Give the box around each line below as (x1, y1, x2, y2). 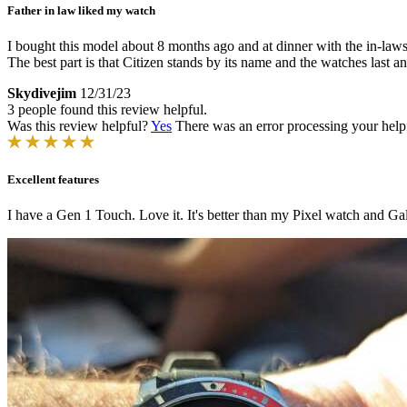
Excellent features (7, 172, 99, 186)
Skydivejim (7, 84, 76, 101)
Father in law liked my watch (7, 3, 155, 17)
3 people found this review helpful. (7, 101, 207, 117)
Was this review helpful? (7, 117, 151, 134)
